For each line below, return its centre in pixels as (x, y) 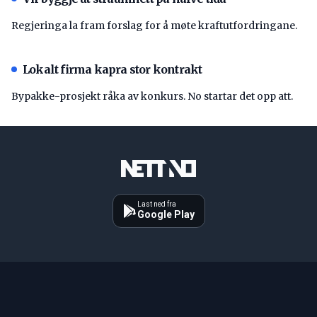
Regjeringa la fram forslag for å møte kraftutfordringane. (154, 25)
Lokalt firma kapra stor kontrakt (113, 69)
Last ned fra (156, 204)
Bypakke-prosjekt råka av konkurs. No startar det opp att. (152, 96)
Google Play (166, 214)
